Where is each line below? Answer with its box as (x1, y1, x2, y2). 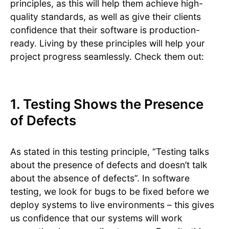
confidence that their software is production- (10, 25, 200, 36)
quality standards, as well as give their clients (10, 11, 201, 22)
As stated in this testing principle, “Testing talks (10, 146, 209, 157)
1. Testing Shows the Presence (10, 96, 203, 112)
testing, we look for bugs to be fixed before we (10, 186, 209, 197)
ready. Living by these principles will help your (10, 38, 205, 49)
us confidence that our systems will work (10, 213, 182, 224)
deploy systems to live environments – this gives (10, 199, 214, 211)
